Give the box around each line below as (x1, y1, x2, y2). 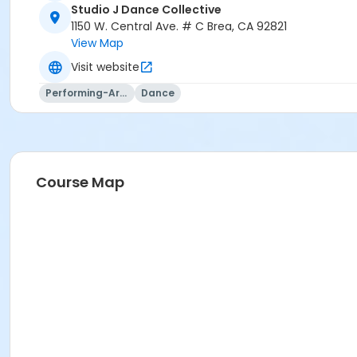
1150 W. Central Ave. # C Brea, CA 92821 (71, 18, 287, 35)
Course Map (36, 172, 124, 193)
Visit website (71, 58, 139, 75)
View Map (71, 35, 124, 52)
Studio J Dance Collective (71, 2, 222, 18)
